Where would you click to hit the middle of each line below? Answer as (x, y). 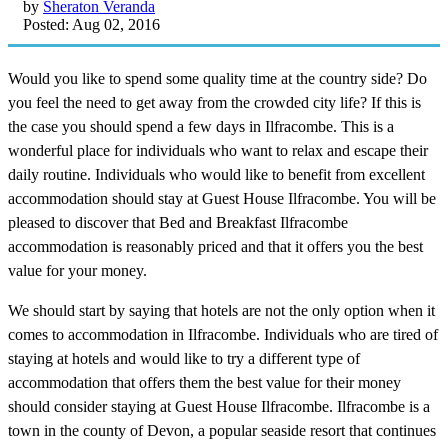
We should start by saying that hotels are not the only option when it (221, 310)
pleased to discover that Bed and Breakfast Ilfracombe (178, 222)
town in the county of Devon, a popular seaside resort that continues (222, 430)
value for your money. (77, 270)
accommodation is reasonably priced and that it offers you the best (215, 246)
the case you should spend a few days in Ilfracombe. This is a (201, 126)
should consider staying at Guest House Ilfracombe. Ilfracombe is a (219, 406)
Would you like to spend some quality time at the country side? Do (217, 78)
